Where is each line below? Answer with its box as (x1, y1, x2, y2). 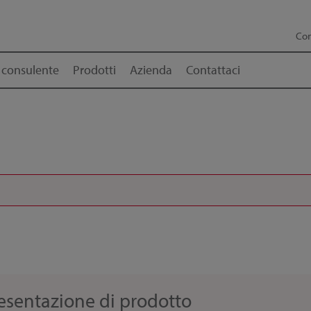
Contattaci (186, 62, 240, 78)
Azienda (130, 62, 172, 78)
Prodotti (73, 62, 116, 78)
